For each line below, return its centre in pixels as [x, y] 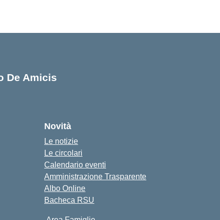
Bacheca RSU [69, 200]
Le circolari [63, 153]
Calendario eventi [75, 165]
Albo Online [65, 188]
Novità [58, 126]
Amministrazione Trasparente [95, 177]
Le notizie [61, 141]
